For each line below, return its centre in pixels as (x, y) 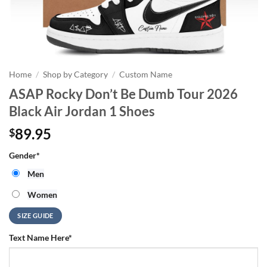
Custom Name (146, 74)
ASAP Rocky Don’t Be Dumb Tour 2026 (123, 94)
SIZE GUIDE (35, 215)
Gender (23, 155)
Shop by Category (76, 74)
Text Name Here (39, 237)
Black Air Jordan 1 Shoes (82, 111)
